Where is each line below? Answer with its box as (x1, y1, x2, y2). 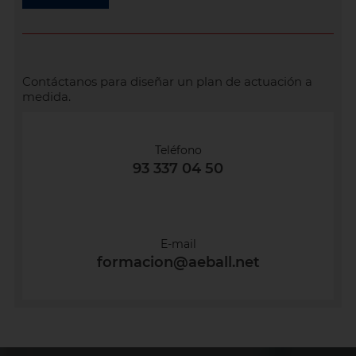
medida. (21, 89, 71, 105)
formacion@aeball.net (96, 253, 260, 272)
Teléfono (154, 143, 202, 158)
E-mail (160, 237, 196, 252)
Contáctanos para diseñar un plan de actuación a (21, 74, 312, 90)
